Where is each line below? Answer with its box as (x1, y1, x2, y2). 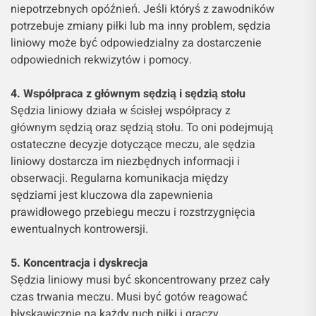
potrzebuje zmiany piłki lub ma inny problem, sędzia (11, 17, 271, 35)
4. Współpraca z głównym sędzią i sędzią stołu (11, 85, 245, 102)
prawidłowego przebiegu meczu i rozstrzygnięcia (11, 203, 255, 221)
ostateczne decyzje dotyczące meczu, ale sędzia (11, 135, 255, 153)
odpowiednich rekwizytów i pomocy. (11, 51, 192, 68)
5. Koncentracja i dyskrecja (11, 254, 148, 272)
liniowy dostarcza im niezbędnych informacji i (11, 152, 240, 170)
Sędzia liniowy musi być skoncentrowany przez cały (11, 271, 270, 288)
